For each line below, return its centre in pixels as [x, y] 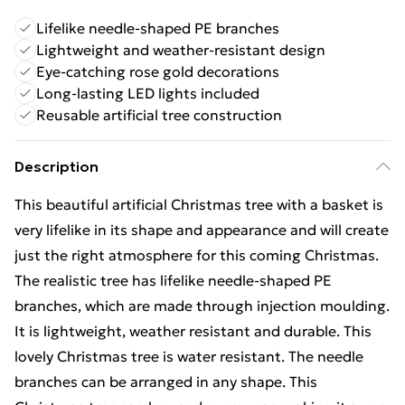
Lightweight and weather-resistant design [181, 50]
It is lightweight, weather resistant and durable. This [193, 331]
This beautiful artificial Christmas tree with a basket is [199, 204]
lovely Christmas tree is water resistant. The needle [189, 356]
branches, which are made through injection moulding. [202, 306]
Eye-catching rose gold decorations [158, 71]
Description [57, 166]
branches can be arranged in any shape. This [166, 381]
